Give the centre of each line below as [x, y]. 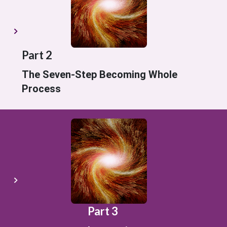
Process [41, 88]
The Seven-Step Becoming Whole [99, 74]
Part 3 [103, 211]
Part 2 [37, 55]
